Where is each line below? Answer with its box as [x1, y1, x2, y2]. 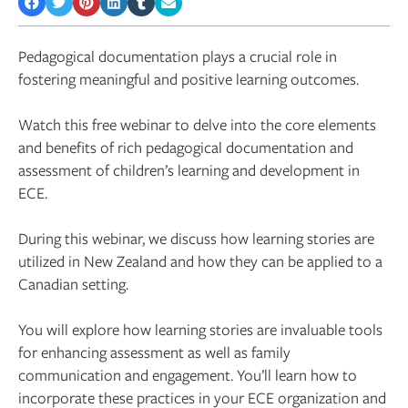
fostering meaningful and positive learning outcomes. [18, 67, 359, 89]
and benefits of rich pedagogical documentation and [18, 136, 353, 158]
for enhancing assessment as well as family [18, 341, 291, 362]
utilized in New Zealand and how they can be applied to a [18, 250, 382, 271]
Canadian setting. [18, 272, 128, 294]
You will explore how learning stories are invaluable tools [18, 318, 382, 340]
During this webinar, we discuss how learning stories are [18, 227, 374, 249]
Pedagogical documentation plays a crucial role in [18, 45, 337, 66]
